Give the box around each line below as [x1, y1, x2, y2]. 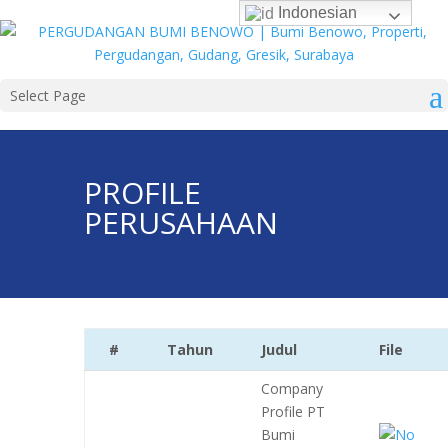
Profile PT [261, 402, 325, 421]
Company [261, 379, 323, 398]
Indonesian [274, 4, 358, 21]
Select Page [10, 86, 86, 105]
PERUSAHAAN [84, 202, 278, 243]
